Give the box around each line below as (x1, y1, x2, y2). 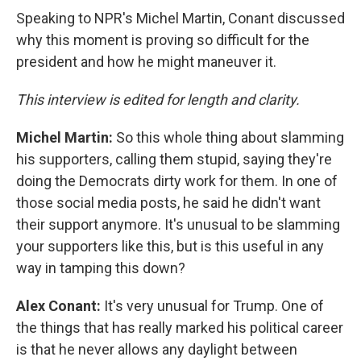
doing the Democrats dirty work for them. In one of (16, 172, 338, 189)
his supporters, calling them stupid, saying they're (16, 151, 332, 168)
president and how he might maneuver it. (16, 53, 276, 70)
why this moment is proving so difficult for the (16, 31, 309, 48)
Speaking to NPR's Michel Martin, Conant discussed (16, 10, 345, 27)
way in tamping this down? (16, 259, 185, 276)
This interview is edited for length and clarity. (16, 91, 303, 108)
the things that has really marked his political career (16, 319, 343, 336)
